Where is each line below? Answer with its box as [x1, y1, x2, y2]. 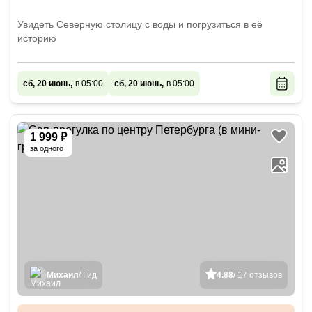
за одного [30, 144, 63, 153]
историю [17, 33, 56, 44]
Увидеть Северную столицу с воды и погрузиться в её [17, 19, 263, 30]
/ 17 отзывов [233, 270, 282, 280]
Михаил [47, 270, 79, 280]
